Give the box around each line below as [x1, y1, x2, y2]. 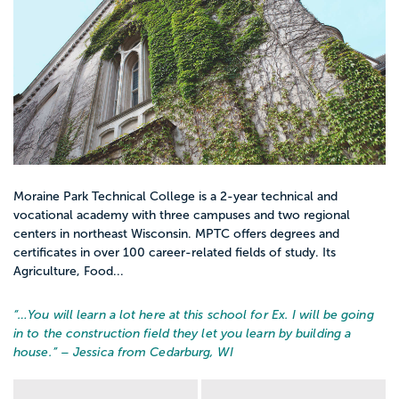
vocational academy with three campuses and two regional [13, 208, 350, 222]
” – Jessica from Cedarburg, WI [52, 345, 233, 359]
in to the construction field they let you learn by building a [13, 326, 352, 340]
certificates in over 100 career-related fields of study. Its [13, 245, 336, 259]
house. [13, 345, 53, 359]
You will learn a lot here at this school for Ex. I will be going [28, 307, 374, 322]
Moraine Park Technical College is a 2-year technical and [13, 189, 338, 203]
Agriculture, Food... [13, 264, 124, 278]
